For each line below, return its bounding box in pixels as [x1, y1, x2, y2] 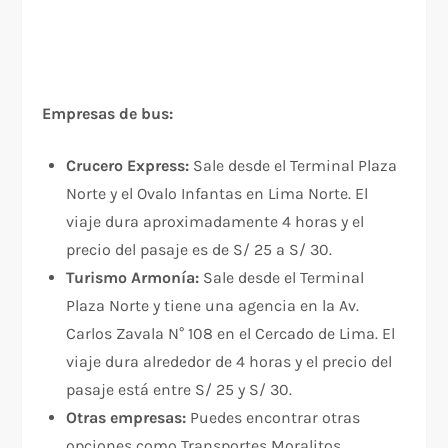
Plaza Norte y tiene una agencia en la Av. [66, 296, 360, 316]
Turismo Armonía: [66, 268, 200, 288]
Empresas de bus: [42, 104, 174, 124]
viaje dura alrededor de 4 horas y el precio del [66, 352, 393, 372]
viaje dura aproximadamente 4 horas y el [66, 212, 365, 232]
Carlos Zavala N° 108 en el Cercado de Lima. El [66, 324, 396, 344]
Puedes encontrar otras [186, 408, 361, 428]
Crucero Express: [66, 156, 190, 176]
